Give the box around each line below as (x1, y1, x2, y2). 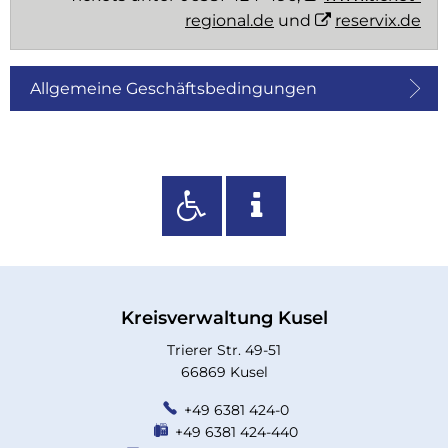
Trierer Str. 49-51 (167, 340, 281, 359)
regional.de (185, 10, 274, 30)
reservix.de (335, 10, 421, 30)
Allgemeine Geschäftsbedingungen (30, 78, 317, 98)
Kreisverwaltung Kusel (120, 306, 328, 329)
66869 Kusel (180, 362, 268, 381)
